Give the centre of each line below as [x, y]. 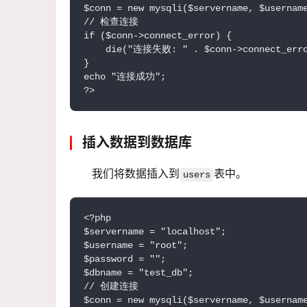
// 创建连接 [111, 287]
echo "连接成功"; [125, 77]
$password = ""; [125, 259]
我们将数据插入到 [136, 174]
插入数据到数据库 [137, 143]
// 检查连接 [111, 22]
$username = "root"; [136, 246]
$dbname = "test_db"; [138, 273]
